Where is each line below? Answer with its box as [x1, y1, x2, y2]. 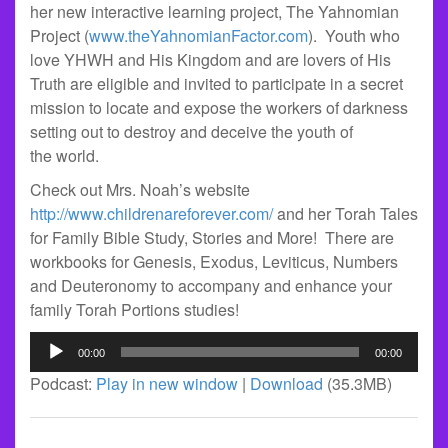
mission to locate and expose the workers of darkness [30, 96, 408, 119]
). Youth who [308, 24, 400, 47]
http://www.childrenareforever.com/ [30, 202, 273, 225]
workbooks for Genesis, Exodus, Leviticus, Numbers [30, 250, 398, 273]
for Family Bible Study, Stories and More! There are [30, 226, 394, 249]
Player [29, 355, 75, 378]
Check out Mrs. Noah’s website [30, 178, 250, 201]
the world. [30, 144, 99, 167]
